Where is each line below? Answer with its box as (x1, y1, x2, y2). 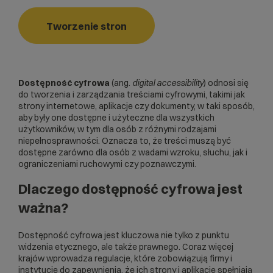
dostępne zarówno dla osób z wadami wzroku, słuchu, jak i (18, 147, 247, 158)
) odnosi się (204, 77, 249, 89)
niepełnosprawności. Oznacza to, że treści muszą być (18, 135, 231, 147)
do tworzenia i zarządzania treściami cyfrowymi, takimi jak (18, 89, 245, 101)
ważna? (18, 199, 68, 217)
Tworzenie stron (46, 20, 127, 33)
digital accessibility (132, 77, 204, 89)
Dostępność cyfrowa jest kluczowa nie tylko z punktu (18, 230, 229, 241)
